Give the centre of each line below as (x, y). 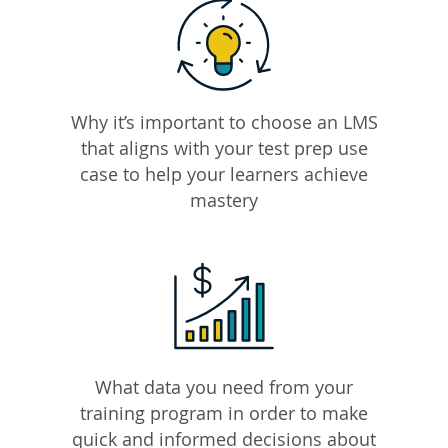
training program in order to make (224, 413)
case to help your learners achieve (224, 174)
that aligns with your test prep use (224, 148)
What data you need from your (224, 387)
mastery (224, 200)
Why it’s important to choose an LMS (224, 122)
